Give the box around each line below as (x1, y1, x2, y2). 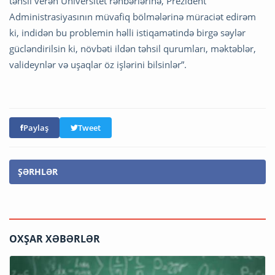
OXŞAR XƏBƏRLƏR (9, 232, 100, 246)
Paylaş (23, 122, 48, 134)
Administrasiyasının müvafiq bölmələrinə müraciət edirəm (9, 10, 256, 23)
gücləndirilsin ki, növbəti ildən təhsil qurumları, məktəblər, (9, 42, 256, 55)
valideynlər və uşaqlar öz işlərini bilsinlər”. (9, 58, 187, 71)
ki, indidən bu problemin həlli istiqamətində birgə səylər (9, 26, 246, 39)
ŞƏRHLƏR (18, 166, 58, 178)
